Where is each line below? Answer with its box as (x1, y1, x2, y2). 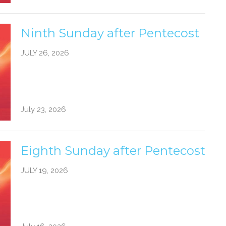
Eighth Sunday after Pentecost (20, 143, 205, 158)
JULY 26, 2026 (20, 48, 69, 58)
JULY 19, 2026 (20, 165, 68, 175)
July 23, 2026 (20, 104, 66, 114)
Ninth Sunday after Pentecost (20, 26, 199, 41)
